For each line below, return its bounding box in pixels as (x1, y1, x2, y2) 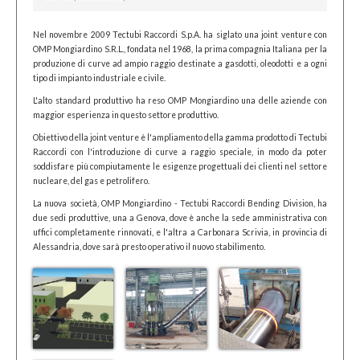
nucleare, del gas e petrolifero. (33, 176, 149, 186)
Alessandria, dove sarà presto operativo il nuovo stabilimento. (33, 242, 265, 252)
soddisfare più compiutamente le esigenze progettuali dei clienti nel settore (33, 162, 327, 171)
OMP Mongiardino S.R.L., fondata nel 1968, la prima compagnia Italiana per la (33, 44, 327, 54)
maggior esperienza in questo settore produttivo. (33, 110, 219, 120)
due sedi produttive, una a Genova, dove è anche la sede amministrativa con (33, 213, 327, 223)
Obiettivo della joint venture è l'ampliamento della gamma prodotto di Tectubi (33, 133, 327, 142)
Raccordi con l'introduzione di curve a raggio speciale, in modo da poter (33, 147, 327, 157)
